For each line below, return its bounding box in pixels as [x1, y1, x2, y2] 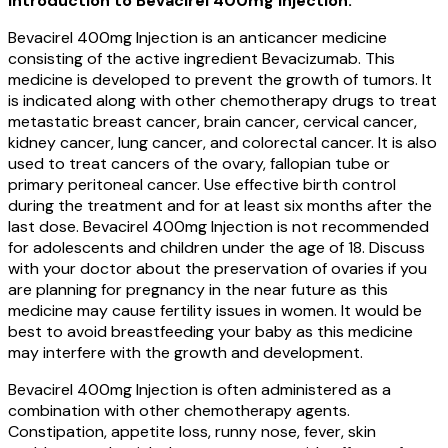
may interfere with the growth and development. [8, 341, 363, 363]
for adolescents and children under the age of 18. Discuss [8, 236, 425, 258]
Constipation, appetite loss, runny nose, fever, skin [8, 420, 376, 442]
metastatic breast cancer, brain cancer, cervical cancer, [8, 110, 417, 132]
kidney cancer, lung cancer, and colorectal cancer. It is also [8, 131, 437, 153]
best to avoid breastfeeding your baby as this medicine [8, 320, 413, 342]
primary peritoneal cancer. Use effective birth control [8, 173, 396, 195]
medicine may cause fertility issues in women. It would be [8, 299, 422, 321]
